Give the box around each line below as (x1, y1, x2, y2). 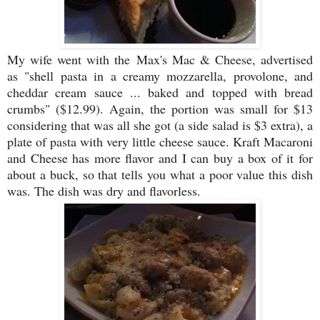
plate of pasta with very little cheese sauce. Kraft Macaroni (7, 133, 313, 151)
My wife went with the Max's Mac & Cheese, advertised (7, 51, 313, 69)
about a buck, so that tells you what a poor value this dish (7, 166, 313, 184)
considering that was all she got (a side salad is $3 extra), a (7, 116, 313, 134)
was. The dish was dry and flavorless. (7, 182, 201, 200)
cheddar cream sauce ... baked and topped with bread (7, 84, 313, 101)
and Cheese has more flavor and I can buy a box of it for (7, 149, 313, 167)
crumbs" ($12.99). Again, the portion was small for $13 (7, 100, 313, 118)
